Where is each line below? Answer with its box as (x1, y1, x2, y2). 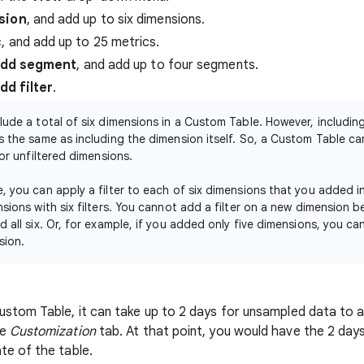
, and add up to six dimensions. (26, 11, 206, 28)
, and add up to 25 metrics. (2, 34, 160, 50)
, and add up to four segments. (76, 57, 258, 73)
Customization (9, 323, 96, 340)
